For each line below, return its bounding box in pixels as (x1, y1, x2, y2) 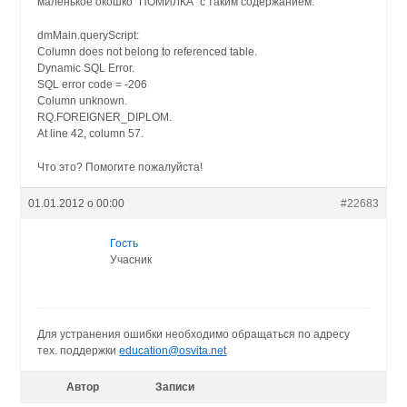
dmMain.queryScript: (37, 28, 140, 42)
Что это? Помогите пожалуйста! (37, 161, 203, 174)
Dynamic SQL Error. (37, 61, 135, 74)
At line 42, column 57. (37, 126, 144, 140)
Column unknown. (37, 94, 128, 107)
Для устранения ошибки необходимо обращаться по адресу (37, 328, 351, 342)
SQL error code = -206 (37, 77, 148, 91)
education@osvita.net (119, 344, 227, 358)
